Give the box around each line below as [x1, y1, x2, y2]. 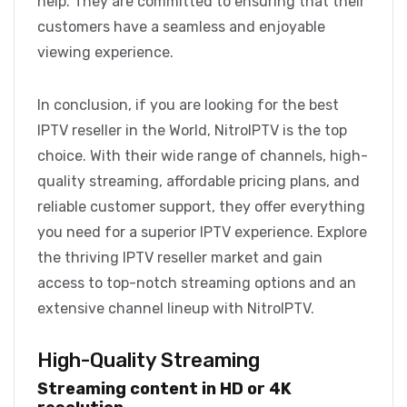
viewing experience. [37, 44, 174, 62]
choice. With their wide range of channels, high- [37, 147, 368, 165]
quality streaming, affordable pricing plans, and [37, 173, 360, 191]
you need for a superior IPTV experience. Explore [37, 223, 367, 242]
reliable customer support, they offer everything [37, 198, 365, 216]
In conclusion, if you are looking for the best [37, 96, 339, 114]
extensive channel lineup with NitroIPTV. [37, 300, 314, 318]
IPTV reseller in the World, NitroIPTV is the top [37, 122, 347, 140]
